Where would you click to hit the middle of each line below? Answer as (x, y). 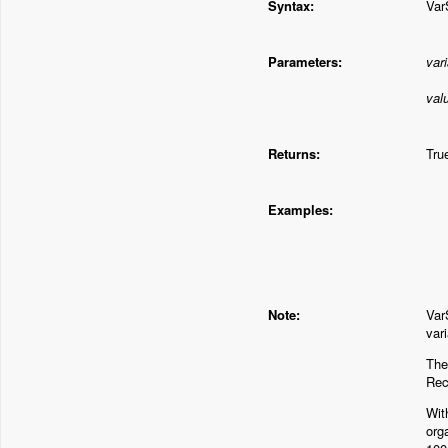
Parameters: (305, 62)
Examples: (300, 210)
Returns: (294, 154)
